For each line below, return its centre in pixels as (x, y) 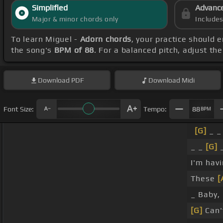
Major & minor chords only (75, 19)
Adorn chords (106, 39)
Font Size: (19, 109)
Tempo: (155, 109)
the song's (33, 50)
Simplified (50, 8)
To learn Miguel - (46, 39)
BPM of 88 (74, 50)
